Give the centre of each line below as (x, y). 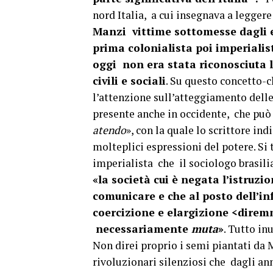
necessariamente (142, 229)
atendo (109, 130)
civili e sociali (129, 81)
